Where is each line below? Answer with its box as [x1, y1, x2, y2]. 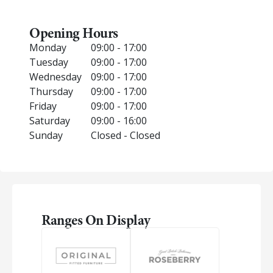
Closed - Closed [91, 129, 160, 142]
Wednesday [29, 70, 82, 83]
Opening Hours [29, 23, 118, 43]
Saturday [29, 114, 70, 127]
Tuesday [29, 55, 68, 69]
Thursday [29, 85, 73, 98]
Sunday [29, 129, 63, 142]
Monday [29, 41, 66, 54]
